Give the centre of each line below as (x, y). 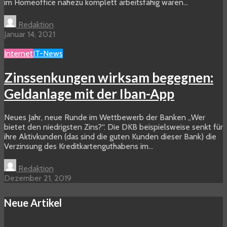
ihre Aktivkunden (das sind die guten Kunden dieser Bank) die (110, 137)
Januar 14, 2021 (30, 34)
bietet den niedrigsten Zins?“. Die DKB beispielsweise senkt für (113, 127)
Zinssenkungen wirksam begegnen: (109, 77)
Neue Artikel (33, 202)
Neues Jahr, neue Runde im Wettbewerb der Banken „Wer (105, 118)
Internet (18, 53)
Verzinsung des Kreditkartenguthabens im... (79, 146)
